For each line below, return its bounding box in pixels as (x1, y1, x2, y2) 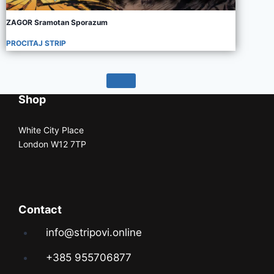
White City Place (18, 125, 84, 135)
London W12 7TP (18, 139, 86, 149)
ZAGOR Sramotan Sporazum (6, 17, 108, 27)
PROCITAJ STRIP (6, 38, 66, 48)
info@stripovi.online (45, 226, 142, 239)
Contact (18, 203, 62, 216)
